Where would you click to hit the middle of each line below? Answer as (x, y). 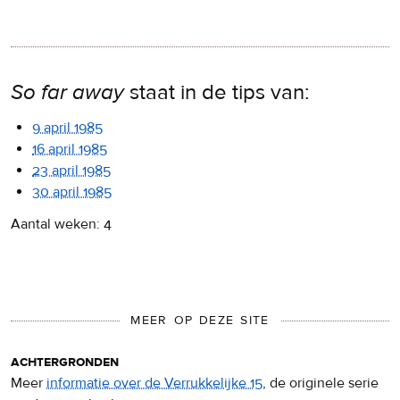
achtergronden (65, 362)
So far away (67, 92)
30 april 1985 (72, 192)
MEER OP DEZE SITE (200, 321)
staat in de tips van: (217, 92)
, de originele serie (321, 383)
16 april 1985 (70, 149)
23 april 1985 (71, 170)
